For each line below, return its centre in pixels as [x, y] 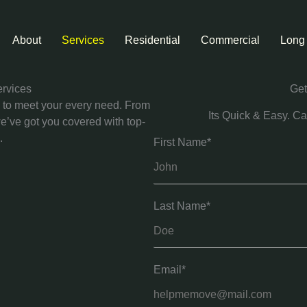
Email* [170, 270]
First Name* [182, 142]
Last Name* [182, 206]
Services [83, 40]
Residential [152, 40]
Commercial [230, 40]
